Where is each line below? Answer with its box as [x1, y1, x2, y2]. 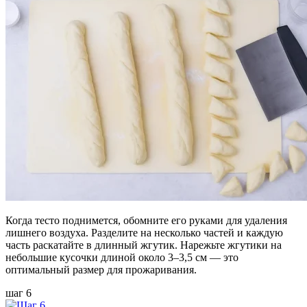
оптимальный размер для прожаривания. [5, 263, 197, 275]
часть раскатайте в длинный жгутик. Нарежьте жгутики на [5, 238, 282, 251]
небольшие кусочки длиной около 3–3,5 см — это [5, 251, 238, 263]
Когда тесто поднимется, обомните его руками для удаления [5, 214, 287, 226]
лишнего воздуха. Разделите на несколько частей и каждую [5, 226, 283, 238]
